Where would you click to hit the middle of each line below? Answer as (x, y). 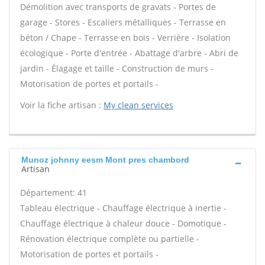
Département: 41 (54, 193)
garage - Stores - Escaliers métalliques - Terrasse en (123, 22)
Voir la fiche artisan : (62, 105)
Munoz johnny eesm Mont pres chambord (105, 160)
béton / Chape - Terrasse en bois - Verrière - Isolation (125, 38)
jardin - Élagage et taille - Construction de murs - (117, 68)
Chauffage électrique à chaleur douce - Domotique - (123, 223)
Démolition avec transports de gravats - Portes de (118, 7)
